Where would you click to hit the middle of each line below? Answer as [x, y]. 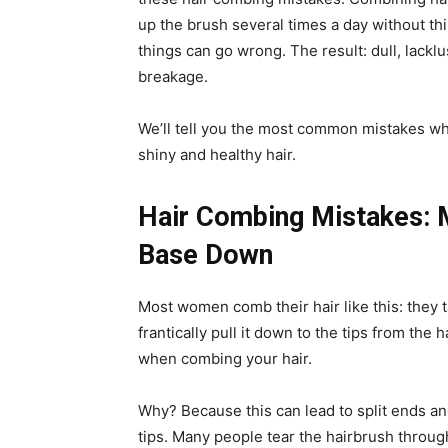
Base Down [205, 255]
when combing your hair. [225, 359]
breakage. [173, 77]
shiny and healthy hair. [217, 155]
